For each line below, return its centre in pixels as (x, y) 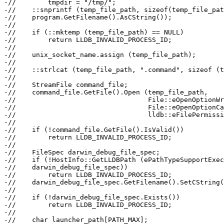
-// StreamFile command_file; (66, 85)
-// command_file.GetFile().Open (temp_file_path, (106, 92)
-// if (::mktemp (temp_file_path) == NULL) (94, 32)
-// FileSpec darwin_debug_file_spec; (82, 152)
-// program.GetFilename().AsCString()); (88, 17)
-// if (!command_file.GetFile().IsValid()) (94, 130)
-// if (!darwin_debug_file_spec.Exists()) (92, 197)
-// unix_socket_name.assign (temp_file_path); (100, 55)
